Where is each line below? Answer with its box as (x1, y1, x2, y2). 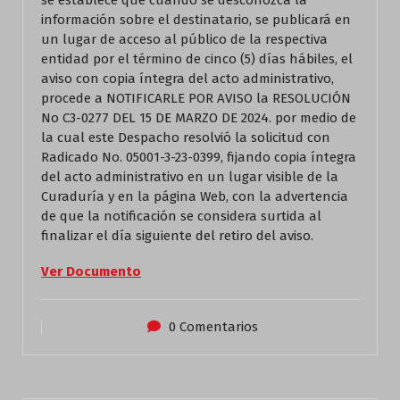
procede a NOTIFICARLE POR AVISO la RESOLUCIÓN (41, 90, 351, 106)
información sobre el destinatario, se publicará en (41, 12, 351, 28)
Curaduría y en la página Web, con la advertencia (41, 188, 348, 204)
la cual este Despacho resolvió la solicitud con (41, 129, 330, 146)
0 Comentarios (169, 319, 258, 335)
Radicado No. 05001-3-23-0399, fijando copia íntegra (41, 149, 356, 165)
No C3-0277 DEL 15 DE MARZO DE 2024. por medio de (41, 110, 356, 126)
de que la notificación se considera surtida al (41, 208, 321, 224)
